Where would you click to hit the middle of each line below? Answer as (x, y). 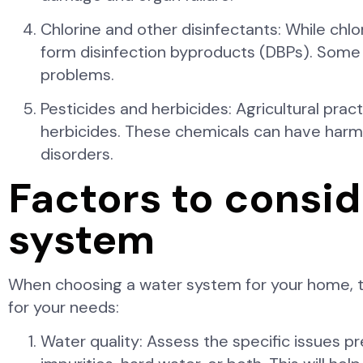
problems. (77, 75)
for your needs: (64, 307)
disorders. (77, 154)
